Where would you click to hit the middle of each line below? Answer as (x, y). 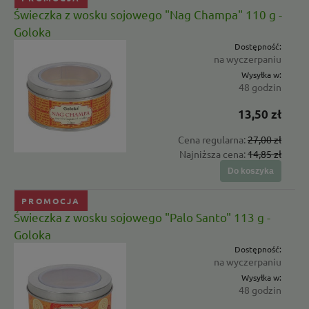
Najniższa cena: (213, 153)
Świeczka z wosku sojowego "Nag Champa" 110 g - (148, 14)
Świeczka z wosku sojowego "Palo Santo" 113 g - (142, 217)
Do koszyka (251, 171)
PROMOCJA (51, 201)
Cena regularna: (213, 139)
